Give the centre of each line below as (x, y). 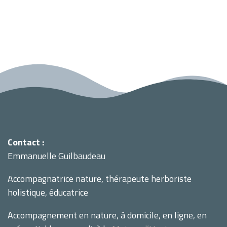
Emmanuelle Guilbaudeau (56, 156)
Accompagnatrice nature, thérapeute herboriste (100, 179)
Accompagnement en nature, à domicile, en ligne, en (107, 215)
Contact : (26, 142)
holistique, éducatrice (48, 193)
